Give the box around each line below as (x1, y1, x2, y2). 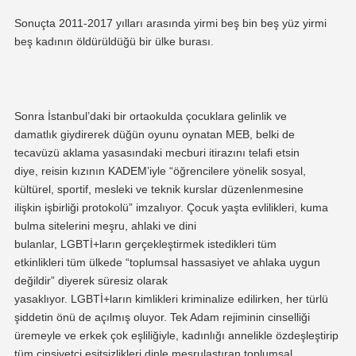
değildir (14, 273, 51, 287)
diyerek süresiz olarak (54, 273, 168, 287)
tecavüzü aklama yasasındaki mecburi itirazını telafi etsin (14, 145, 300, 159)
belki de (255, 127, 295, 141)
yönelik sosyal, (232, 164, 306, 177)
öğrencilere (172, 164, 233, 177)
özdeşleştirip (275, 328, 339, 342)
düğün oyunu (112, 127, 182, 141)
